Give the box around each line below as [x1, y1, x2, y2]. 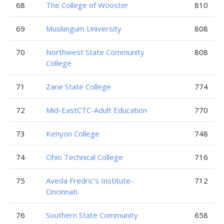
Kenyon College [46, 128, 99, 138]
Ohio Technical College [46, 152, 123, 162]
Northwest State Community [46, 47, 144, 57]
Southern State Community [46, 210, 138, 220]
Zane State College [46, 81, 111, 91]
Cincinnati [46, 186, 77, 196]
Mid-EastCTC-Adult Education [46, 105, 147, 115]
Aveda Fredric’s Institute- [46, 175, 133, 185]
